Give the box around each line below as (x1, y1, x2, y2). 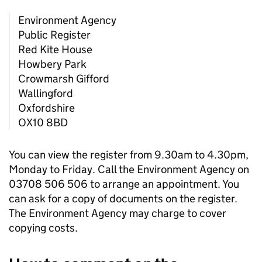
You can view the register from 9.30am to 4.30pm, (9, 148, 249, 162)
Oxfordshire (18, 101, 75, 115)
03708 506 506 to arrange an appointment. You (9, 177, 239, 191)
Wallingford (18, 87, 73, 101)
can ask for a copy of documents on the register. (9, 192, 237, 206)
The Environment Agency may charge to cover (9, 206, 226, 220)
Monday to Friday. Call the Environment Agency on (9, 163, 249, 177)
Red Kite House (18, 43, 92, 57)
